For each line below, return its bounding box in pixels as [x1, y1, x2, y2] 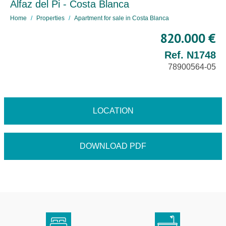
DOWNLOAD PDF [80, 142, 146, 150]
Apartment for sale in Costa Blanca [74, 15, 169, 22]
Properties [36, 15, 65, 22]
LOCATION [92, 106, 134, 115]
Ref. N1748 [164, 49, 216, 61]
